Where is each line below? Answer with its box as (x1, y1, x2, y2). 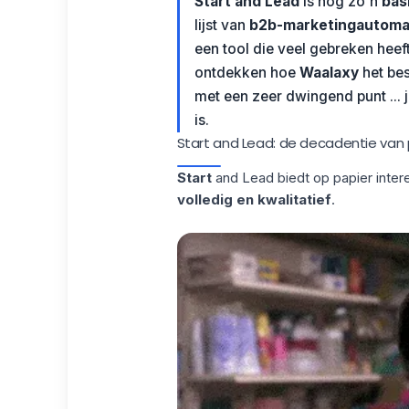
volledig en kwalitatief (176, 191, 331, 208)
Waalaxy (299, 64, 359, 81)
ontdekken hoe (194, 64, 299, 81)
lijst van (194, 16, 249, 34)
